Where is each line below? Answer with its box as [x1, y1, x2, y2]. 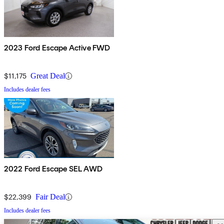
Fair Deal [35, 192, 65, 201]
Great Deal [30, 71, 65, 80]
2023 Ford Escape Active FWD [4, 43, 110, 53]
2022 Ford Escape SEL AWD [4, 164, 102, 174]
